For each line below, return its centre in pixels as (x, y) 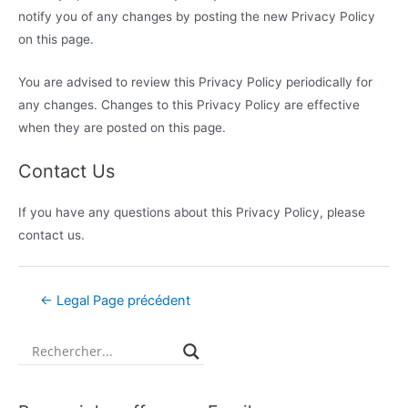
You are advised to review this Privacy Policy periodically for (195, 82)
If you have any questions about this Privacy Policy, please (192, 213)
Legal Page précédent (121, 301)
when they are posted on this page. (122, 128)
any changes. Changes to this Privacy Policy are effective (189, 105)
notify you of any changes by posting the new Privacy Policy (197, 17)
